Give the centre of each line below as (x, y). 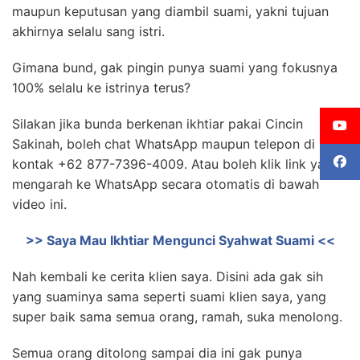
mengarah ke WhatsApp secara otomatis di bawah (166, 184)
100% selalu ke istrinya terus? (101, 88)
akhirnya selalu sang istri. (88, 31)
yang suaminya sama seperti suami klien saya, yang (169, 297)
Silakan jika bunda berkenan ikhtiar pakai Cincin (157, 124)
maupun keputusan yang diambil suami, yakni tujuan (170, 11)
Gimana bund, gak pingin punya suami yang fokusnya (175, 67)
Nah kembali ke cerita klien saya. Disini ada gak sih (168, 276)
